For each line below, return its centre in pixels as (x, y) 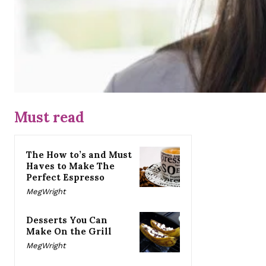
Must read (49, 118)
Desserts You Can (67, 220)
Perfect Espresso (65, 178)
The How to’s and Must (79, 155)
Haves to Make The (70, 166)
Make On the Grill (69, 232)
